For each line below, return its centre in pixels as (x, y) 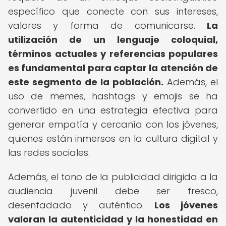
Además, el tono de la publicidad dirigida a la (113, 177)
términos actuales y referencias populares (113, 54)
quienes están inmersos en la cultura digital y (113, 138)
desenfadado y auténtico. (81, 205)
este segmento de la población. (86, 82)
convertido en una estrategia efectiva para (113, 110)
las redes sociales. (49, 153)
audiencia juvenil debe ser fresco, (113, 191)
